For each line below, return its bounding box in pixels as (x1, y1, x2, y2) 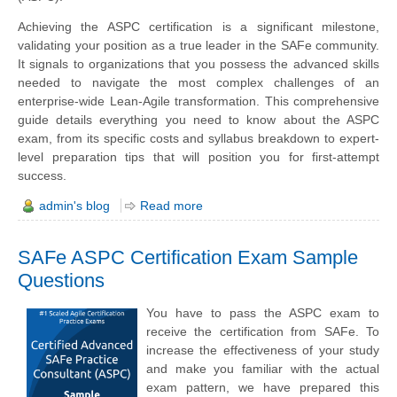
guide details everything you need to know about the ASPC (18, 113, 379, 128)
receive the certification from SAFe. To (146, 323, 379, 339)
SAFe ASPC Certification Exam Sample (18, 245, 358, 269)
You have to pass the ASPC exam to (146, 305, 379, 320)
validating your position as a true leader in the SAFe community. (18, 38, 379, 53)
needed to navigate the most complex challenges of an (18, 75, 379, 90)
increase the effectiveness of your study (146, 342, 379, 357)
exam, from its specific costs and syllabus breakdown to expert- (18, 131, 379, 146)
